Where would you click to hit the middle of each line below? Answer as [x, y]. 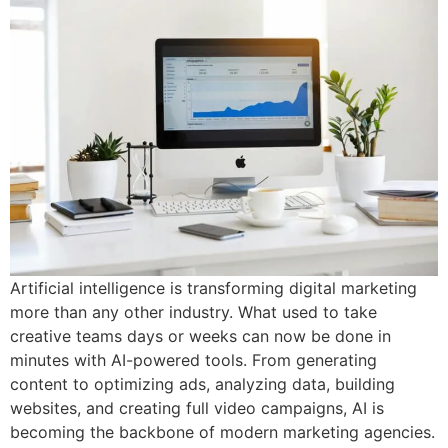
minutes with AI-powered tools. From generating [193, 359]
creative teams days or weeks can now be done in [200, 335]
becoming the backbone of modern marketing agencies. [222, 431]
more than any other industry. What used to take [193, 311]
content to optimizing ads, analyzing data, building [202, 383]
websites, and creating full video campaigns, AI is [197, 407]
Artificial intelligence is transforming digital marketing [213, 287]
